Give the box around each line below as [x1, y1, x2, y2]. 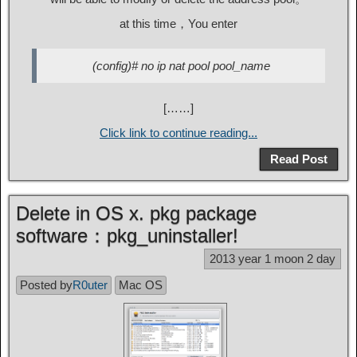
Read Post [270, 152, 328, 166]
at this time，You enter [120, 17, 237, 30]
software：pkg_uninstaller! [16, 225, 238, 246]
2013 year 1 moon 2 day [210, 252, 335, 265]
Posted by [20, 278, 73, 292]
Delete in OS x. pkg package [16, 202, 257, 224]
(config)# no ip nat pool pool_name [92, 59, 270, 73]
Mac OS [119, 278, 163, 292]
